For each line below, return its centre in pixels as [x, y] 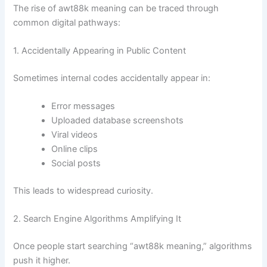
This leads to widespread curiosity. [83, 191]
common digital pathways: [67, 22]
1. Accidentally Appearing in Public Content [100, 51]
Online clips [75, 149]
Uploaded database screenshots [118, 121]
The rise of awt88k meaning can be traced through [116, 8]
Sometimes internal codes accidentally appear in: [112, 78]
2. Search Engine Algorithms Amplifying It [97, 219]
